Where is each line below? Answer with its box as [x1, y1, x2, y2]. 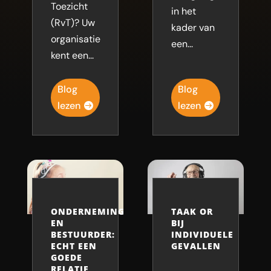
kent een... [50, 48, 94, 62]
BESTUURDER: [50, 228, 115, 240]
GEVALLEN [171, 240, 221, 252]
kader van [171, 21, 215, 34]
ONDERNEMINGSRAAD [50, 205, 156, 217]
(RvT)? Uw [50, 16, 95, 29]
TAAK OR [171, 205, 213, 217]
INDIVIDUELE [171, 228, 233, 240]
